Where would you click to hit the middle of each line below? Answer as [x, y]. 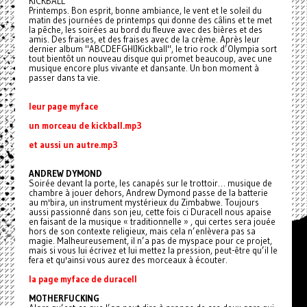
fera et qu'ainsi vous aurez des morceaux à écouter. [128, 260]
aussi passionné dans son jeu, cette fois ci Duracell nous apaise [150, 212]
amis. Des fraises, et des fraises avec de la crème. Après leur [144, 39]
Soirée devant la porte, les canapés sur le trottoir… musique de [150, 183]
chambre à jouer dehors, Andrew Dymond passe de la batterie [148, 193]
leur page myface [63, 106]
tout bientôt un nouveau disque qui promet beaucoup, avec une [150, 58]
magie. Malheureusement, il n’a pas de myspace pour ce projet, [150, 241]
